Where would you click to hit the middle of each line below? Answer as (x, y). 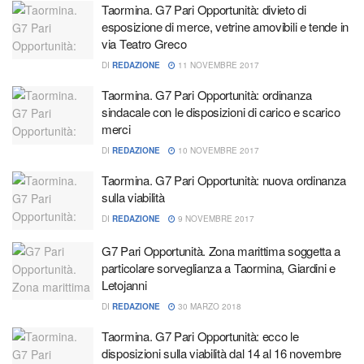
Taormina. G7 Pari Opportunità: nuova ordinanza (224, 180)
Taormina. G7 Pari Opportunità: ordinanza (207, 95)
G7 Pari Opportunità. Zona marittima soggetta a (221, 250)
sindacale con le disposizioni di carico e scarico (221, 112)
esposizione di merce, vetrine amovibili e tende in (225, 26)
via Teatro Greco (144, 43)
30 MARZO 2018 (208, 306)
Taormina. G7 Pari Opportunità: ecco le (200, 336)
